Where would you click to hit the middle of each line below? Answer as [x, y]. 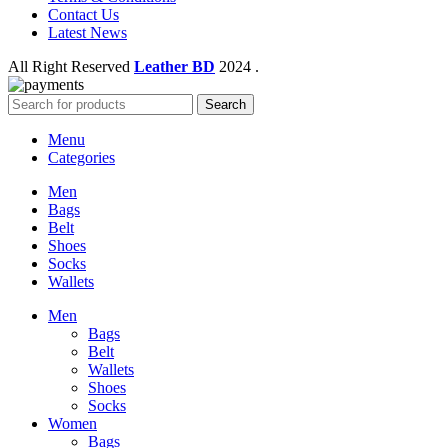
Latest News [87, 32]
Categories [81, 157]
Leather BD [174, 66]
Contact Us [83, 14]
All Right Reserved [71, 66]
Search [225, 104]
